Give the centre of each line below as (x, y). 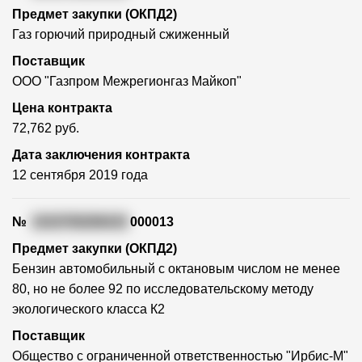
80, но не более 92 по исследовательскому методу (163, 289)
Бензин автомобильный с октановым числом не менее (176, 269)
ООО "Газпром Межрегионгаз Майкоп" (127, 82)
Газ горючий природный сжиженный (121, 35)
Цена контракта (62, 108)
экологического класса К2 (88, 309)
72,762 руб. (46, 128)
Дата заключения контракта (101, 155)
